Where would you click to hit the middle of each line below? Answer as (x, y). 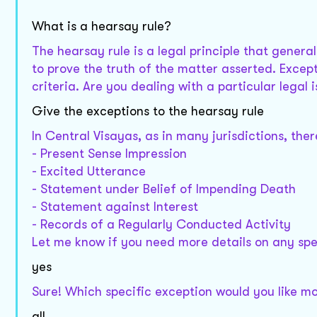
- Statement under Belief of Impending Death (164, 189)
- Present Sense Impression (109, 154)
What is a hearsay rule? (102, 27)
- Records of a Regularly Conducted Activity (161, 225)
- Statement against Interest (115, 207)
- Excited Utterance (89, 172)
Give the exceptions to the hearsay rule (148, 111)
